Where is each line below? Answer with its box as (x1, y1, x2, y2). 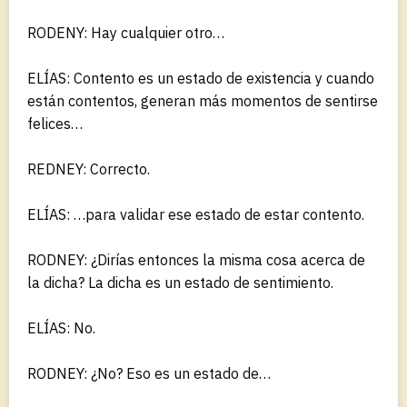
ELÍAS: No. (27, 318, 95, 337)
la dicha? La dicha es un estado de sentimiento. (27, 273, 333, 292)
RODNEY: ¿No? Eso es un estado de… (27, 363, 271, 382)
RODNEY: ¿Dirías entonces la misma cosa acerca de (27, 250, 365, 269)
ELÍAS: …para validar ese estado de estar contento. (27, 204, 364, 223)
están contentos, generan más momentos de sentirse (27, 91, 378, 110)
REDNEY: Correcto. (27, 159, 150, 178)
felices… (27, 114, 83, 133)
